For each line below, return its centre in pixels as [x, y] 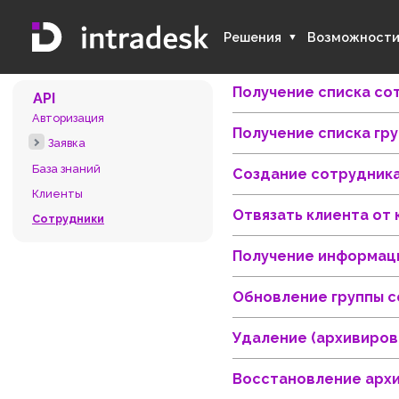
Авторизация [76, 131]
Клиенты [64, 215]
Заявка [74, 159]
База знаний [74, 187]
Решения [281, 41]
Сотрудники [76, 243]
